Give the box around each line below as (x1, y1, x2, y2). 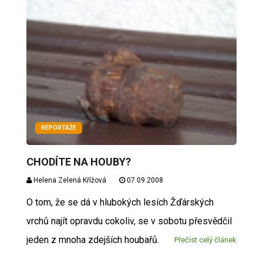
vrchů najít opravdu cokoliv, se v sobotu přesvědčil (26, 215, 232, 227)
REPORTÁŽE (41, 124, 76, 131)
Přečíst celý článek (174, 235, 237, 244)
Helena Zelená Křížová (31, 176, 106, 184)
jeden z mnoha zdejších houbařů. (26, 234, 164, 245)
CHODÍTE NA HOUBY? (26, 156, 131, 168)
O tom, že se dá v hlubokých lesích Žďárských (26, 197, 214, 208)
